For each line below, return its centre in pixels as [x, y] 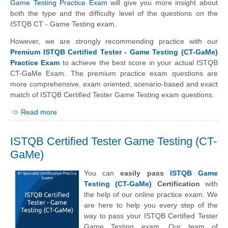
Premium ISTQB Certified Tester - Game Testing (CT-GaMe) [114, 52]
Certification [176, 184]
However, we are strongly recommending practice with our [114, 41]
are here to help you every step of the [151, 205]
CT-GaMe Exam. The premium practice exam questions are [114, 73]
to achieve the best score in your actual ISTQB [139, 62]
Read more [39, 112]
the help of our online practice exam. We [151, 195]
